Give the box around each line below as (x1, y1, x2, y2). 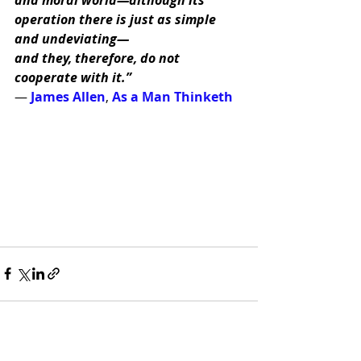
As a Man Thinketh (112, 87, 233, 106)
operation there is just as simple (15, 10, 219, 28)
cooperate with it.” (15, 68, 135, 86)
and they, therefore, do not (15, 48, 183, 67)
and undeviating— (15, 29, 129, 48)
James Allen (31, 87, 106, 106)
